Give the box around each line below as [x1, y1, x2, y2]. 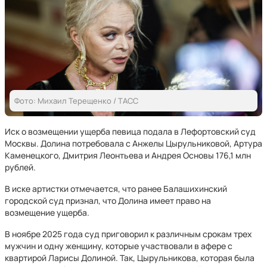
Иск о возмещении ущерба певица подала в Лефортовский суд [5, 126, 256, 137]
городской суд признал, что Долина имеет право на [5, 195, 211, 206]
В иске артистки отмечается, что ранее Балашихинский [5, 183, 227, 194]
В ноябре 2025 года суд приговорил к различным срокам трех [5, 228, 252, 240]
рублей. [5, 162, 36, 173]
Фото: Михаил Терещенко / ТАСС [14, 95, 138, 106]
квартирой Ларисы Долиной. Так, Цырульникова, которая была [5, 252, 254, 263]
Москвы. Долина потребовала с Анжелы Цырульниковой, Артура [5, 138, 262, 149]
